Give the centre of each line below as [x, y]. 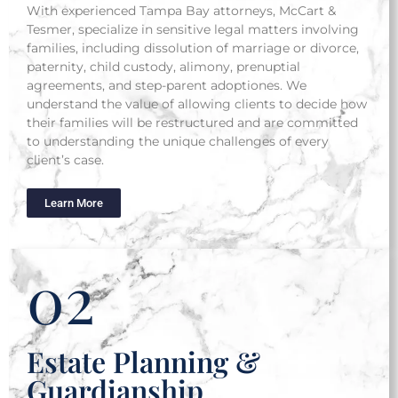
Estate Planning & [143, 361]
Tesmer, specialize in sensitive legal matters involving [193, 29]
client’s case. [67, 160]
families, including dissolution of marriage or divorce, [193, 48]
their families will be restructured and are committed [192, 123]
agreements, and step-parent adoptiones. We [167, 85]
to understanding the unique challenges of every [178, 141]
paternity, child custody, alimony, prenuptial [163, 67]
